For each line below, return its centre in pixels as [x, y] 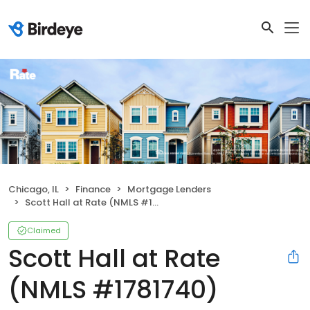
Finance [93, 190]
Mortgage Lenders [169, 190]
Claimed [44, 231]
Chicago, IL [34, 190]
